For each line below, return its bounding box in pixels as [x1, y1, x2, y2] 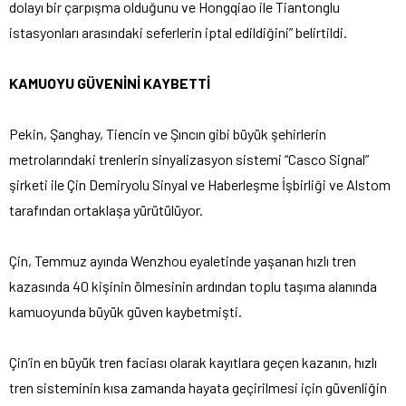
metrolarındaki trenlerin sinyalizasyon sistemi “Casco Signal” [9, 150, 369, 168]
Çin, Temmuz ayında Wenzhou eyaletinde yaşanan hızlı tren [9, 251, 356, 269]
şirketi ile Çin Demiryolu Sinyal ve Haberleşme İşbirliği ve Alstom [9, 175, 391, 193]
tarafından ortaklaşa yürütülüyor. [9, 200, 206, 218]
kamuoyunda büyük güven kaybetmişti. [9, 302, 242, 320]
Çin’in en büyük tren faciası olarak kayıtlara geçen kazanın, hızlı [9, 353, 377, 371]
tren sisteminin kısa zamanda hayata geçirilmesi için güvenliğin [9, 378, 387, 396]
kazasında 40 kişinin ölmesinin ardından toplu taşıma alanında [9, 276, 377, 295]
